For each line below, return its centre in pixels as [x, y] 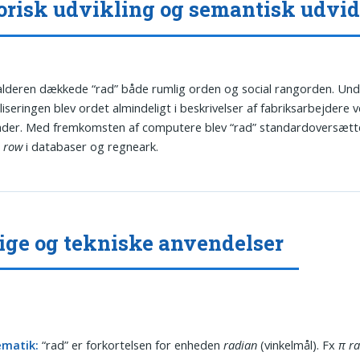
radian [241, 345]
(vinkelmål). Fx [298, 345]
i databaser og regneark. [91, 146]
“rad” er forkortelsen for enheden [131, 345]
